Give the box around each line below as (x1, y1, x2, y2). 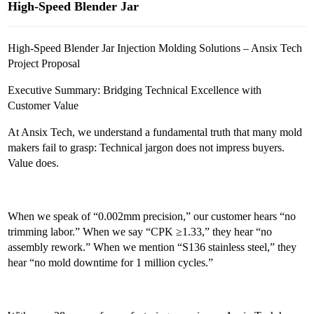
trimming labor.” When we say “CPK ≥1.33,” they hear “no (8, 226, 273, 238)
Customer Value (8, 100, 79, 111)
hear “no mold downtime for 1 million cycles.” (8, 257, 214, 268)
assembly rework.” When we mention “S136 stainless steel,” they (8, 241, 297, 253)
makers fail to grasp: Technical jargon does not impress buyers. (8, 142, 285, 153)
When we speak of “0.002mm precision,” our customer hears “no (8, 210, 296, 222)
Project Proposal (8, 57, 81, 69)
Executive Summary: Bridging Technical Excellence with (8, 84, 262, 96)
